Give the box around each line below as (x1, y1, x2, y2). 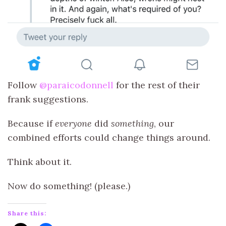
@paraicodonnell (39, 79, 114, 91)
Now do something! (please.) (8, 180, 130, 192)
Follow (8, 79, 39, 91)
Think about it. (8, 155, 72, 167)
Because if (8, 117, 55, 129)
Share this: (8, 209, 46, 217)
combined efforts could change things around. (8, 131, 210, 143)
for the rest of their (114, 79, 200, 91)
